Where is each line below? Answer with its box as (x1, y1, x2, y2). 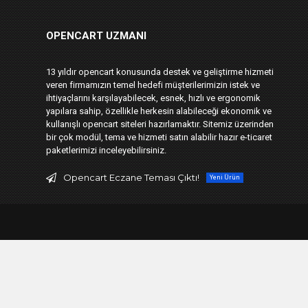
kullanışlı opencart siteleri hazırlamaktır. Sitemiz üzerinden (46, 119, 274, 129)
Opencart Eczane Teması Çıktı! (63, 172, 199, 183)
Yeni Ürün (210, 174, 240, 181)
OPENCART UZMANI (46, 30, 146, 42)
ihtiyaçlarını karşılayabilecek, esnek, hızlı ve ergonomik (46, 93, 261, 103)
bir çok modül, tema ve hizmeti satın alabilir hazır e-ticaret (46, 132, 272, 142)
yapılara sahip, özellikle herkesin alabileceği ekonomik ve (46, 106, 272, 116)
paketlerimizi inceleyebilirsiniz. (46, 145, 166, 155)
